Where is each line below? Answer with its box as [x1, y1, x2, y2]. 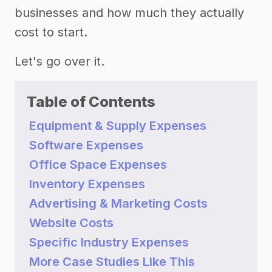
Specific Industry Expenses [29, 235, 189, 250]
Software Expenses [29, 138, 143, 152]
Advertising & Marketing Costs [29, 196, 208, 211]
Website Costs [29, 216, 114, 230]
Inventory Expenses [29, 177, 145, 191]
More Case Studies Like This [29, 254, 195, 269]
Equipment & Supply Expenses [29, 118, 206, 133]
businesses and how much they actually [15, 5, 244, 20]
